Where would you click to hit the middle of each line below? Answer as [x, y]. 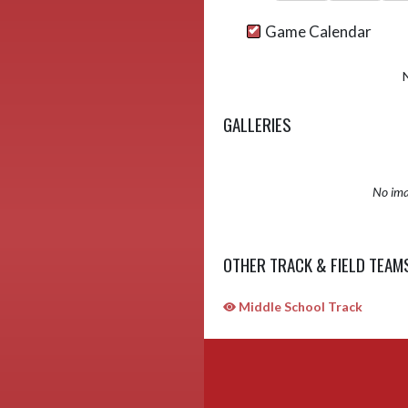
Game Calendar [318, 31]
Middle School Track [299, 306]
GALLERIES [257, 124]
